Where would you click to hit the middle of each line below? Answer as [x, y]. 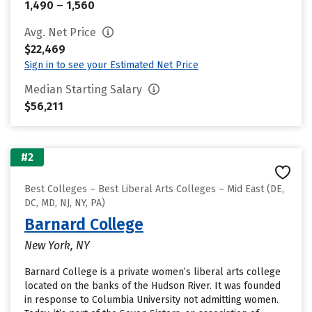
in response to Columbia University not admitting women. [151, 300]
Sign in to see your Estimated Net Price [111, 65]
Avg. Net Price [62, 32]
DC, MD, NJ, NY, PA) [65, 203]
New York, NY [57, 245]
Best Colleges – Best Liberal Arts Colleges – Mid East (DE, [154, 189]
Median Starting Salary [85, 89]
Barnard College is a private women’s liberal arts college [153, 272]
